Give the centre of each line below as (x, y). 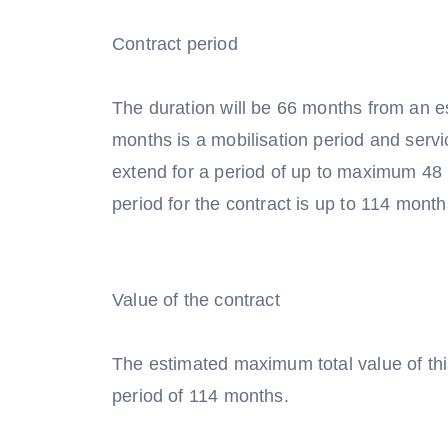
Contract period (175, 44)
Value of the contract (196, 300)
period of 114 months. (200, 396)
